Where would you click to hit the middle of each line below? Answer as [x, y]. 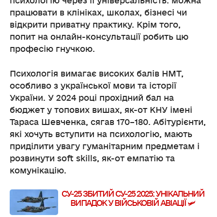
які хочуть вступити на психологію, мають [101, 134]
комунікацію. [38, 170]
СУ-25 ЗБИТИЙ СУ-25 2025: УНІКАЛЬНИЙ [133, 194]
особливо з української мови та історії [93, 86]
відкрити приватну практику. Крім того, [95, 25]
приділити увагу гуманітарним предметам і [105, 146]
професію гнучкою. [52, 49]
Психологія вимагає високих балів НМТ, [97, 74]
